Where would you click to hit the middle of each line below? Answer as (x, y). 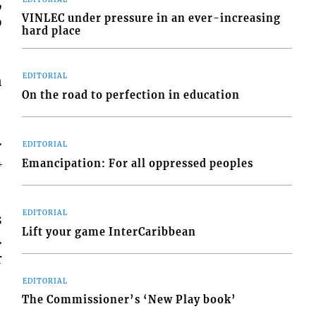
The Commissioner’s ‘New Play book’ (129, 300)
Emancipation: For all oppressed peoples (138, 163)
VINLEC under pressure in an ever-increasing (152, 19)
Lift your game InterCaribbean (109, 232)
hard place (52, 31)
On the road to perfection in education (131, 95)
